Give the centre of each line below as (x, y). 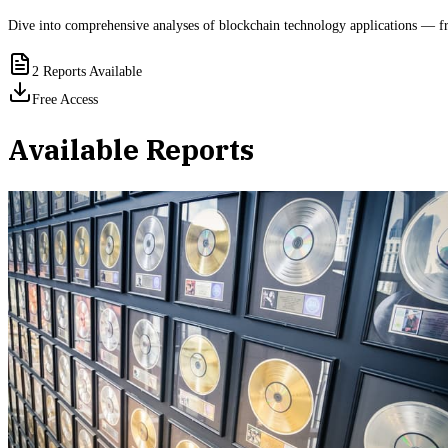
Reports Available (90, 71)
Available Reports (131, 150)
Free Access (65, 99)
